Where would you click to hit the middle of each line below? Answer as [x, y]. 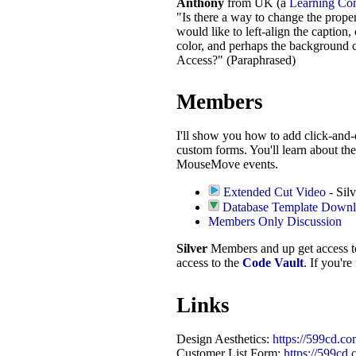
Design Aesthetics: [224, 339]
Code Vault [273, 263]
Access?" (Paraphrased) [236, 60]
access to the [209, 263]
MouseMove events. [227, 164]
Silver [193, 249]
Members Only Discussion [275, 222]
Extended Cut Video [275, 192]
